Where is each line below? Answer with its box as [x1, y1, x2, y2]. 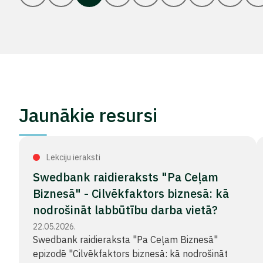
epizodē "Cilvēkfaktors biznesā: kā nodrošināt [33, 248, 228, 259]
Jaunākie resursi [19, 103, 157, 127]
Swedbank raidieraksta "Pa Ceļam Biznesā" [33, 234, 218, 245]
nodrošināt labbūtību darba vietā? [33, 202, 218, 218]
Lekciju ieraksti [45, 152, 100, 163]
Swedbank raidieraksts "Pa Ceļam [33, 169, 218, 185]
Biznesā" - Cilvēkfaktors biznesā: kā [33, 186, 229, 201]
